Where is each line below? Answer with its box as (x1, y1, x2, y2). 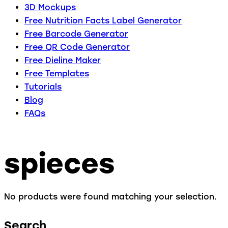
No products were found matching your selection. (4, 192, 217, 202)
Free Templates (24, 68, 89, 78)
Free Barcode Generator (24, 28, 128, 39)
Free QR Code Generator (24, 42, 130, 52)
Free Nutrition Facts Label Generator (24, 15, 182, 25)
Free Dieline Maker (24, 55, 101, 65)
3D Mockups (24, 2, 76, 12)
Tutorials (24, 81, 62, 92)
